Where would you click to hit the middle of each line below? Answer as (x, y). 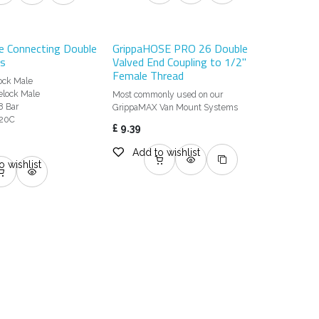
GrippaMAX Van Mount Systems (176, 108)
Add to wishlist (167, 153)
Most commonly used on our (168, 95)
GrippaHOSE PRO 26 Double (181, 49)
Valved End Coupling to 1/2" (180, 62)
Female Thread (148, 76)
